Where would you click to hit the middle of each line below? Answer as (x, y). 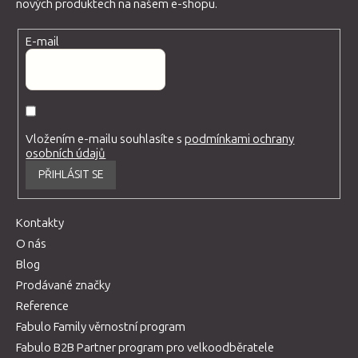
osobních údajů (66, 153)
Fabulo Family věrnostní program (101, 326)
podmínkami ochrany (240, 139)
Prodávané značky (63, 285)
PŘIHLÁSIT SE (71, 174)
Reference (42, 306)
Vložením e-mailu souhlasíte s (105, 139)
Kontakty (40, 223)
